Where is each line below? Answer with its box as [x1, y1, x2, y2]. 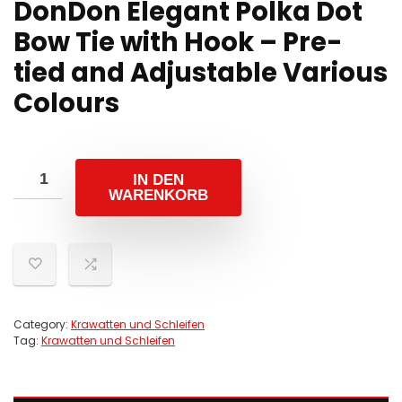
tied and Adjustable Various [13, 55, 388, 91]
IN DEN [133, 171, 184, 188]
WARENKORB [109, 187, 208, 204]
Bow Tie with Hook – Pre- [13, 24, 343, 60]
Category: [13, 317, 71, 332]
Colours [13, 85, 119, 121]
